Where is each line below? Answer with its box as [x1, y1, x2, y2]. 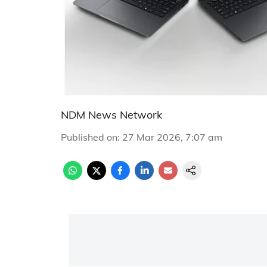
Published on [61, 131, 117, 143]
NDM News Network [61, 108, 162, 122]
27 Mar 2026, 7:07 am [122, 131, 222, 143]
